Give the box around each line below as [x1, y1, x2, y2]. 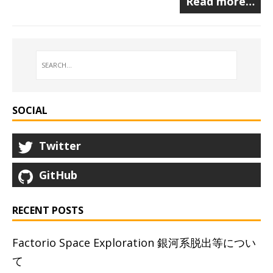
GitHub [39, 168, 77, 183]
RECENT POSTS [12, 204, 83, 218]
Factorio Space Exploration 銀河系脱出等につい [12, 235, 256, 250]
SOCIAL [12, 104, 48, 118]
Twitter [39, 138, 81, 154]
